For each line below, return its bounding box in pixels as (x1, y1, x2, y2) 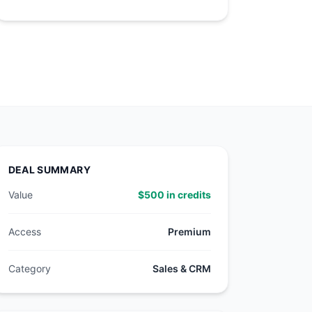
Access (8, 226, 41, 237)
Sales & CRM (152, 263, 211, 274)
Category (8, 263, 51, 274)
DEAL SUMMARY (8, 164, 91, 175)
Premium (167, 226, 211, 237)
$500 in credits (137, 189, 211, 201)
